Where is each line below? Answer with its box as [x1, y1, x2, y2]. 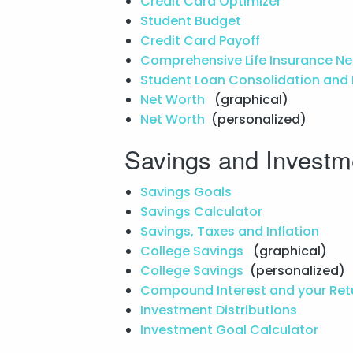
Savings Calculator [139, 202, 266, 221]
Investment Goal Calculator [139, 320, 321, 339]
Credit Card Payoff [139, 31, 263, 50]
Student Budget [139, 11, 244, 30]
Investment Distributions [139, 300, 300, 319]
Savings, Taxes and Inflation [139, 221, 322, 240]
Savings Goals [139, 182, 235, 201]
